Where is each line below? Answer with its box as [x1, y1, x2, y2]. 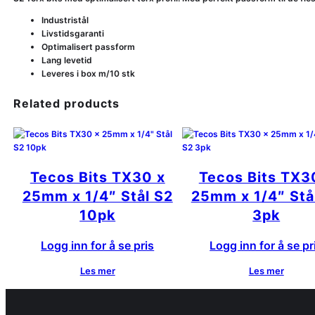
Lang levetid [41, 55, 92, 66]
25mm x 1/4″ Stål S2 [22, 187, 173, 205]
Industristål [41, 15, 89, 26]
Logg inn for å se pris [41, 238, 155, 253]
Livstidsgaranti [41, 28, 104, 39]
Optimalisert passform [41, 41, 135, 53]
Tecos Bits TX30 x [30, 168, 165, 186]
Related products [13, 96, 120, 111]
